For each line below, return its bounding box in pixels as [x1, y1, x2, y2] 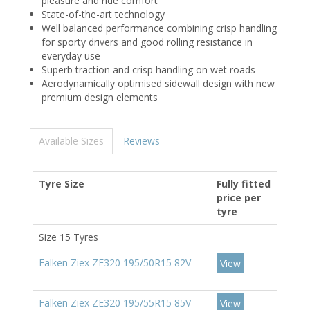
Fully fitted [217, 177, 271, 190]
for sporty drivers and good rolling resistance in [42, 35, 253, 48]
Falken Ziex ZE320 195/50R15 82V [39, 256, 191, 269]
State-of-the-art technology [42, 8, 165, 21]
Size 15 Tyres [39, 230, 98, 244]
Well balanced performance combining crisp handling [42, 21, 277, 35]
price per [217, 191, 261, 204]
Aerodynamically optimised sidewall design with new [42, 77, 275, 90]
